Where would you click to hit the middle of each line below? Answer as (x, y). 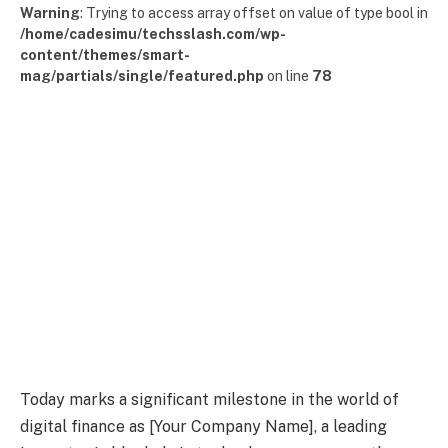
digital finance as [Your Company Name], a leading (203, 426)
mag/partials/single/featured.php (142, 76)
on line (288, 76)
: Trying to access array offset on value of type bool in (254, 13)
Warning (50, 13)
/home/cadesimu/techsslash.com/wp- (153, 34)
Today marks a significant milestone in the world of (209, 399)
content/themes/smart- (105, 55)
